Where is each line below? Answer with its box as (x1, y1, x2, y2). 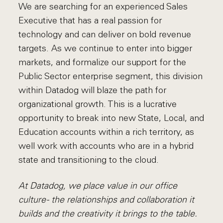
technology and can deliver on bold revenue (18, 29, 192, 40)
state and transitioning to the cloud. (18, 154, 159, 165)
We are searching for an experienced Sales (18, 1, 188, 12)
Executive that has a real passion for (18, 15, 162, 26)
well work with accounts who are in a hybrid (18, 140, 194, 151)
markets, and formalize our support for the (18, 57, 187, 68)
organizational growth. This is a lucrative (18, 99, 177, 110)
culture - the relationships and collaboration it (18, 194, 195, 205)
